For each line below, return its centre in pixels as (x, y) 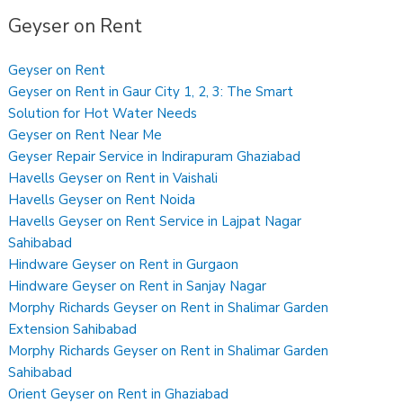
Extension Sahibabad (73, 329)
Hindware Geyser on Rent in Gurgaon (124, 264)
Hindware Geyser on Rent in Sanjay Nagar (138, 286)
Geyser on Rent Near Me (85, 134)
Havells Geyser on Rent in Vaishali (113, 178)
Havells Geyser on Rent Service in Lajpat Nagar (155, 221)
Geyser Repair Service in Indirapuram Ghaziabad (155, 156)
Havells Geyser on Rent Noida (102, 199)
